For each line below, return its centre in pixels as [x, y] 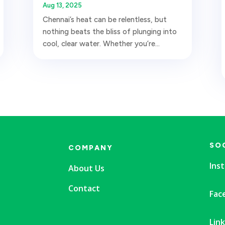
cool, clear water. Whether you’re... [101, 43]
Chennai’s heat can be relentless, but [105, 19]
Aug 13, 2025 [63, 5]
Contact [84, 188]
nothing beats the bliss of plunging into [110, 31]
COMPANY [90, 148]
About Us [86, 168]
